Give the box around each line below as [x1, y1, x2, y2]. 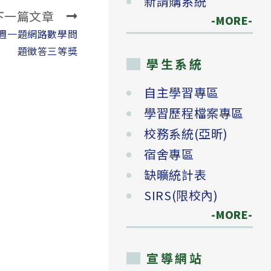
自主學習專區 [144, 83, 219, 102]
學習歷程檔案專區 [144, 104, 244, 122]
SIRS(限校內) [144, 186, 218, 204]
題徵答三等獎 [17, 44, 78, 59]
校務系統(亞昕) [144, 125, 228, 143]
